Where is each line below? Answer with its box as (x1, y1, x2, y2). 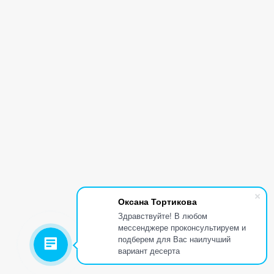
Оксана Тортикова (118, 195, 197, 207)
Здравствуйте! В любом (118, 210, 207, 221)
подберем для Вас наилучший (118, 233, 231, 245)
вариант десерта (118, 245, 180, 256)
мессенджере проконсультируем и (118, 221, 246, 233)
